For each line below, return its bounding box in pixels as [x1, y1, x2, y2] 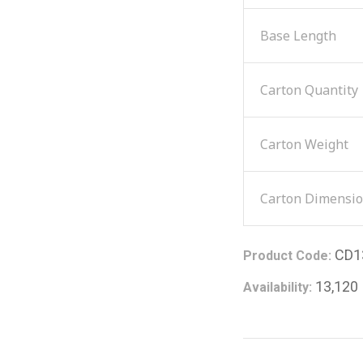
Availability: [243, 279, 312, 295]
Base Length [260, 26, 336, 45]
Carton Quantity [260, 80, 358, 99]
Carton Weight [260, 135, 348, 153]
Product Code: [243, 247, 331, 263]
